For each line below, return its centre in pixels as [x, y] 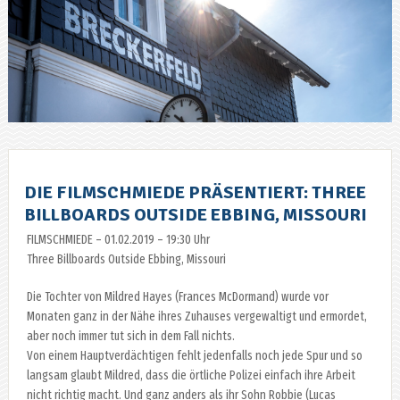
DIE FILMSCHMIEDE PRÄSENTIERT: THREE [195, 192]
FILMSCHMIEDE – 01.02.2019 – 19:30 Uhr [118, 239]
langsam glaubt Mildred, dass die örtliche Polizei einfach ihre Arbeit [191, 375]
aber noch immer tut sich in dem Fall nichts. [130, 336]
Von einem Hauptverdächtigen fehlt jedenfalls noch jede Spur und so [194, 355]
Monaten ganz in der [78, 316]
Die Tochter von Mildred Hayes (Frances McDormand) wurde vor [177, 296]
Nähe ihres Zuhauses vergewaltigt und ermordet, [248, 316]
